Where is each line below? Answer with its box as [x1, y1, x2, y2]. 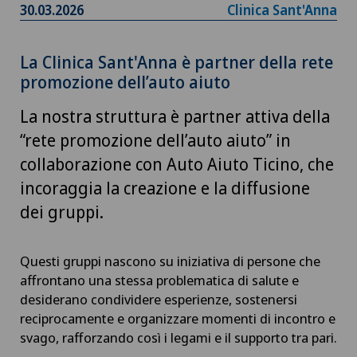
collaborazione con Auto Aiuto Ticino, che [20, 152, 334, 175]
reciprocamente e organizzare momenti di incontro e [20, 308, 335, 328]
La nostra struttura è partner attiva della [20, 104, 330, 127]
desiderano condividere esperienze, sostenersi [20, 289, 297, 308]
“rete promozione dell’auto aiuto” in [20, 128, 291, 151]
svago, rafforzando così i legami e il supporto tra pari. [20, 328, 337, 347]
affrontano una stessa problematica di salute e [20, 270, 299, 289]
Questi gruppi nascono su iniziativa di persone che [20, 251, 320, 270]
